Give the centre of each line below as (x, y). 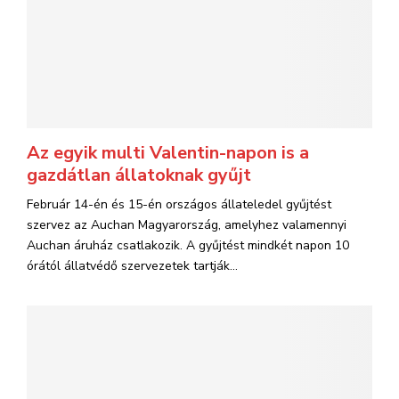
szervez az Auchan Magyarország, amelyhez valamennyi (187, 225)
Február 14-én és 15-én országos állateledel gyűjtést (179, 204)
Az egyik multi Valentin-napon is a (168, 153)
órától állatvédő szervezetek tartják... (132, 266)
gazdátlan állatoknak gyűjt (139, 175)
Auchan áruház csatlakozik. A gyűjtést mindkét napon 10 (188, 245)
